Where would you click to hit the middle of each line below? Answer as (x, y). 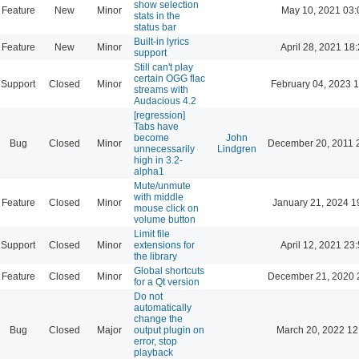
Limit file (152, 234)
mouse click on (166, 208)
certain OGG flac (169, 78)
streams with (161, 89)
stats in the (157, 16)
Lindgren (236, 149)
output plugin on (169, 330)
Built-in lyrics (161, 41)
